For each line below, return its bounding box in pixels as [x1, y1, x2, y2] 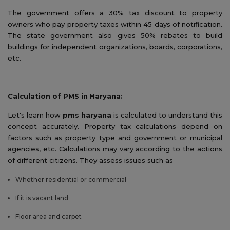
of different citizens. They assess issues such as [8, 156, 173, 164]
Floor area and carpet [15, 212, 82, 220]
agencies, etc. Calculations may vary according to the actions [8, 144, 222, 153]
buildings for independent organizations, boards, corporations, [8, 42, 222, 51]
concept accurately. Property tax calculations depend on [8, 122, 222, 130]
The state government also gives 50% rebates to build [8, 31, 222, 40]
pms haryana [63, 110, 111, 119]
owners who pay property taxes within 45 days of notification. [8, 20, 222, 28]
